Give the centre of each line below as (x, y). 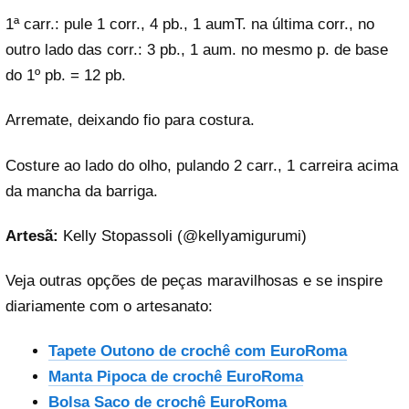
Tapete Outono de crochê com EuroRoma (197, 351)
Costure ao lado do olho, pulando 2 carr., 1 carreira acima (202, 165)
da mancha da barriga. (82, 191)
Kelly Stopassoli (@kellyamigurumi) (183, 236)
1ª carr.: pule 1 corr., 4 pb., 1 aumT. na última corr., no (190, 25)
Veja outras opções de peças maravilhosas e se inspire (194, 281)
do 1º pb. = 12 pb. (66, 76)
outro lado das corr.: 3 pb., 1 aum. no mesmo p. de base (197, 50)
